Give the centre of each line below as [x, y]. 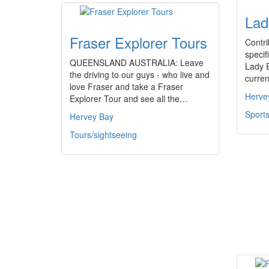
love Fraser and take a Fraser [126, 86]
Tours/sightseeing [103, 134]
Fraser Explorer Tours [138, 42]
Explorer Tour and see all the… [129, 98]
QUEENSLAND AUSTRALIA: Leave [137, 62]
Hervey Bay [92, 116]
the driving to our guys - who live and [140, 74]
